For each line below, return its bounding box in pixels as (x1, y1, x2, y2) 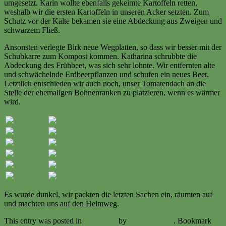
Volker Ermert (129, 216, 174, 225)
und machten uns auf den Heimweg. (4, 199, 119, 208)
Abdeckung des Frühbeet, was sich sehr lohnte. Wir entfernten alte (4, 61, 215, 70)
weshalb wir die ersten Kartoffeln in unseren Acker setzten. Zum (4, 7, 209, 16)
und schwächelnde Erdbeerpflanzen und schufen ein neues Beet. (4, 70, 209, 79)
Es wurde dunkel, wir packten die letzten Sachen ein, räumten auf (4, 190, 212, 199)
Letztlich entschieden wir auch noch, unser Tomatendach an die (4, 79, 206, 88)
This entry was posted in (4, 216, 84, 225)
